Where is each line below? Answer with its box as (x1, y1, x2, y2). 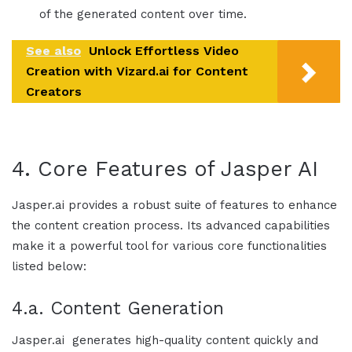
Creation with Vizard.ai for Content (26, 64, 248, 79)
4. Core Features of (12, 156, 221, 182)
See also (26, 43, 81, 59)
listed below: (12, 258, 86, 273)
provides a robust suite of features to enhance (68, 197, 337, 212)
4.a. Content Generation (12, 297, 224, 319)
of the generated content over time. (39, 7, 247, 22)
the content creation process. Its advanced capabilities (12, 218, 330, 233)
